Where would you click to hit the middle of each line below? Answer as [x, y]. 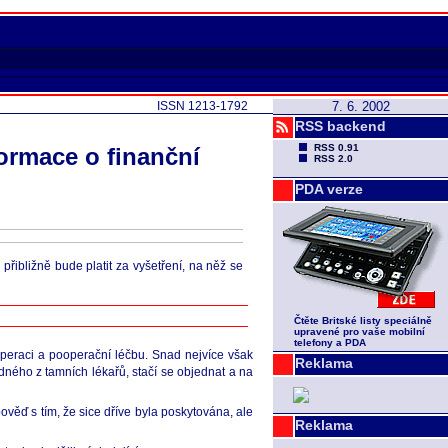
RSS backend [340, 126]
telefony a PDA [330, 342]
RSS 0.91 [336, 147]
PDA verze [329, 189]
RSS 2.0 [333, 158]
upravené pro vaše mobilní [359, 331]
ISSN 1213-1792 [202, 106]
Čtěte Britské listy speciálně [363, 320]
